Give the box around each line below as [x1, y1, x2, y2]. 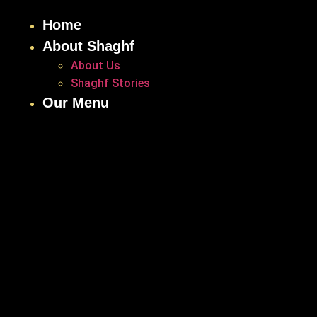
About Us [71, 59, 120, 72]
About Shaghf [42, 38, 134, 54]
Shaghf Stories [71, 76, 150, 90]
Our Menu [42, 95, 109, 110]
